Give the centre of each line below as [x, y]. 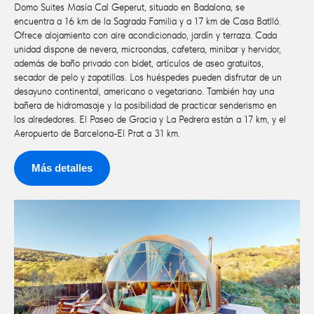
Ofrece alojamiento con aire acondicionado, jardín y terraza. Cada [145, 35]
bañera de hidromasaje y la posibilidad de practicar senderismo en [145, 105]
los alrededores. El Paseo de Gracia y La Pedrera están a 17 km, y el [150, 119]
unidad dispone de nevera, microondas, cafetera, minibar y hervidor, [148, 49]
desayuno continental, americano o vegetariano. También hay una [144, 91]
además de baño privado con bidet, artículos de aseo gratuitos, [139, 63]
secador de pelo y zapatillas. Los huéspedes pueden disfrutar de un [148, 77]
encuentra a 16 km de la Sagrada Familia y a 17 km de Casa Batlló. [148, 21]
